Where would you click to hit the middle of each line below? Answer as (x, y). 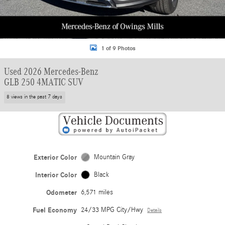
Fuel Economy (55, 210)
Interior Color (56, 175)
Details (155, 210)
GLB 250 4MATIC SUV (44, 82)
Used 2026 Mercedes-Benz (51, 71)
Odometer (62, 192)
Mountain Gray (114, 157)
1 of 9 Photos (118, 48)
